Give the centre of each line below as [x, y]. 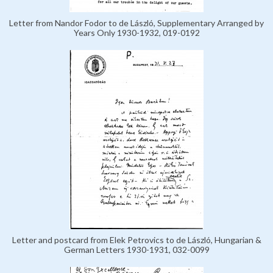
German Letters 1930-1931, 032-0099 [136, 250]
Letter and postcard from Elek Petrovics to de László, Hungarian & [136, 240]
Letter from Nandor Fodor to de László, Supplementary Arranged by [136, 23]
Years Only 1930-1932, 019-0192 [136, 33]
